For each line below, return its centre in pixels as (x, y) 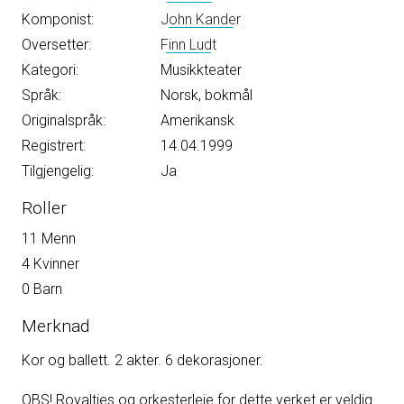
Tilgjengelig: (58, 171)
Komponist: (58, 20)
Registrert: (54, 146)
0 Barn (42, 289)
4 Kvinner (50, 264)
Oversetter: (56, 45)
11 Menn (49, 239)
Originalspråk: (64, 121)
